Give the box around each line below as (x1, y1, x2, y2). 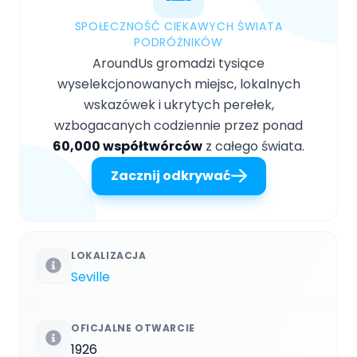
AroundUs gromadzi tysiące (92, 53, 265, 73)
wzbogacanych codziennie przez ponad (54, 116, 303, 135)
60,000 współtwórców (53, 136, 202, 155)
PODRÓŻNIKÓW (134, 33, 223, 50)
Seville (71, 267, 110, 286)
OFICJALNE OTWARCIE (71, 320, 195, 335)
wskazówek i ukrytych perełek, (83, 95, 274, 114)
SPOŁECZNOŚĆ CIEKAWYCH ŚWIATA (74, 18, 283, 34)
